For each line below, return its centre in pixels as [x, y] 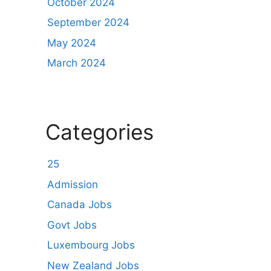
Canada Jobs [80, 204]
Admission [73, 184]
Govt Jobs [72, 225]
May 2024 [72, 43]
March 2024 [77, 63]
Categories [100, 132]
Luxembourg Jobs [91, 245]
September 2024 [88, 22]
